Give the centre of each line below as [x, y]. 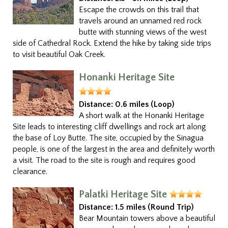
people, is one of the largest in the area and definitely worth [114, 149]
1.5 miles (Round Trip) [154, 207]
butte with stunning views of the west [143, 32]
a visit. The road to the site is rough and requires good [104, 160]
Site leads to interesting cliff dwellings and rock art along [109, 127]
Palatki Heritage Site [124, 194]
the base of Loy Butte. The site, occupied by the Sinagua [108, 138]
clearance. [30, 172]
